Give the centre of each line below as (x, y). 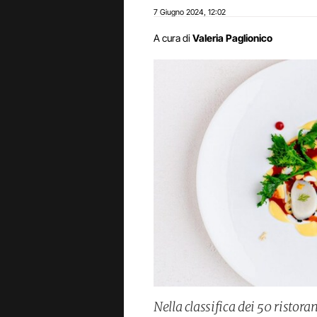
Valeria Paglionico (232, 38)
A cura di (172, 38)
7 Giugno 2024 (179, 12)
